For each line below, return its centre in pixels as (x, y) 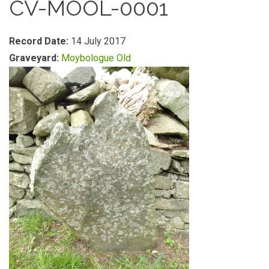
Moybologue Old (96, 58)
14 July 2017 (98, 41)
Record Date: (40, 41)
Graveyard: (35, 58)
